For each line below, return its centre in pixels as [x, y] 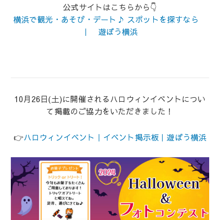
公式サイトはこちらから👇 [110, 7]
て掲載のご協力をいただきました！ [110, 111]
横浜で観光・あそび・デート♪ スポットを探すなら [110, 19]
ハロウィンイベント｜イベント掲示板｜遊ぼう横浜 [115, 137]
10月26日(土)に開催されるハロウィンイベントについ [110, 99]
